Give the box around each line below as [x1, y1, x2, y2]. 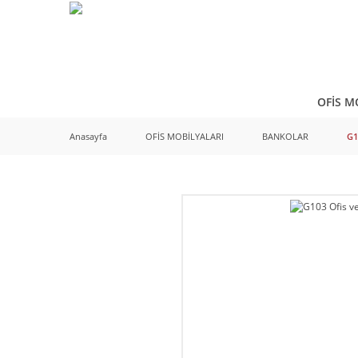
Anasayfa [70, 130, 107, 142]
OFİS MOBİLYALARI [145, 130, 224, 142]
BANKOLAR [262, 130, 308, 142]
